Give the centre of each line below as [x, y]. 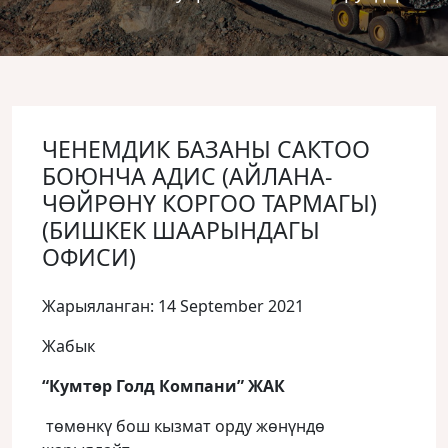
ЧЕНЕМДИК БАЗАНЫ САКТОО [206, 149]
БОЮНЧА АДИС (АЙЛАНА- [187, 176]
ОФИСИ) [89, 257]
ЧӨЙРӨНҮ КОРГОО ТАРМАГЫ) [209, 203]
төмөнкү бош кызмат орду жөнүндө [185, 426]
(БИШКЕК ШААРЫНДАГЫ [181, 230]
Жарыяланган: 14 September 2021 [173, 306]
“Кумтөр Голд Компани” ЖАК [163, 386]
